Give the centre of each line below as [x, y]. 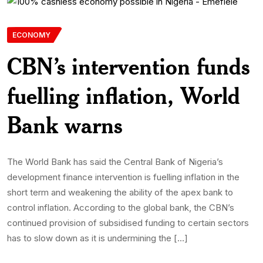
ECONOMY [31, 35]
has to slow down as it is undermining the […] [97, 238]
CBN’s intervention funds [128, 66]
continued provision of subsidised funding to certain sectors [128, 223]
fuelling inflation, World [124, 96]
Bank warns [65, 125]
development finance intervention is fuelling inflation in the [123, 177]
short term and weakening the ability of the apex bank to [120, 193]
